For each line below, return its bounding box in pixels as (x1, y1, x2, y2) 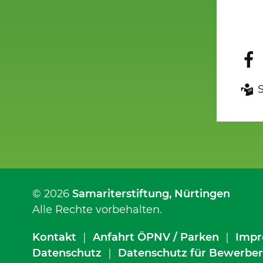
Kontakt (32, 231, 76, 244)
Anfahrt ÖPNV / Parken (92, 231, 219, 244)
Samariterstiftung (72, 187, 169, 201)
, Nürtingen (168, 187, 230, 201)
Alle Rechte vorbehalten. (32, 203, 162, 217)
